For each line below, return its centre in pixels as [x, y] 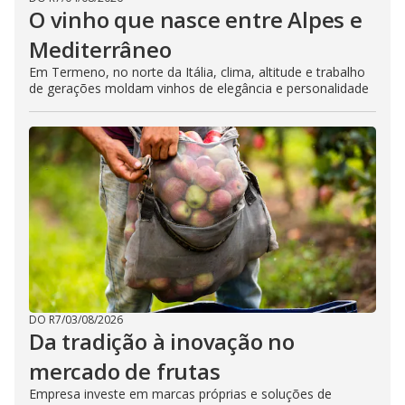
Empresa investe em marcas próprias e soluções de [180, 394]
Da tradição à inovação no [162, 341]
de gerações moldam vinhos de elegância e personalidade [199, 88]
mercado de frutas [125, 371]
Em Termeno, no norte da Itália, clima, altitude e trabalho [197, 72]
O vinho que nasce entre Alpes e [196, 19]
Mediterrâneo [100, 49]
